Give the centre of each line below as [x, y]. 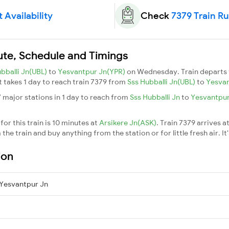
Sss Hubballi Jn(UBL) [162, 82]
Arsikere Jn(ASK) [128, 122]
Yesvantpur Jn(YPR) [92, 71]
